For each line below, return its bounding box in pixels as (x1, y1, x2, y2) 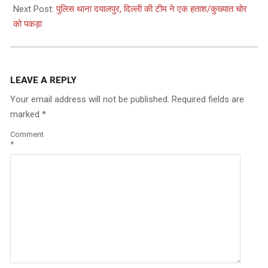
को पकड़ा (13, 18, 42, 29)
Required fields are (172, 93, 244, 105)
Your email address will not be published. (10, 93, 169, 105)
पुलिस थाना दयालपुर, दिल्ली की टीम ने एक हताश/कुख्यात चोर (56, 3, 247, 14)
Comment (10, 130, 44, 139)
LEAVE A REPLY (10, 74, 77, 86)
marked (10, 108, 42, 120)
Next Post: (13, 3, 56, 14)
